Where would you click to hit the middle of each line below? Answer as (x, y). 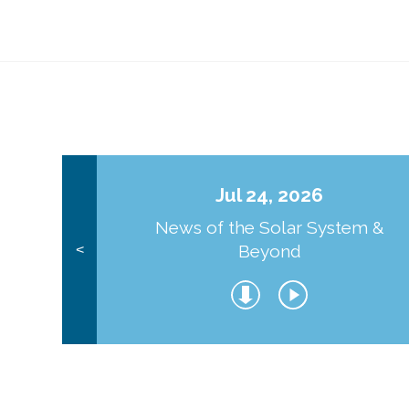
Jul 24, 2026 (270, 194)
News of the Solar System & (269, 228)
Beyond (269, 252)
